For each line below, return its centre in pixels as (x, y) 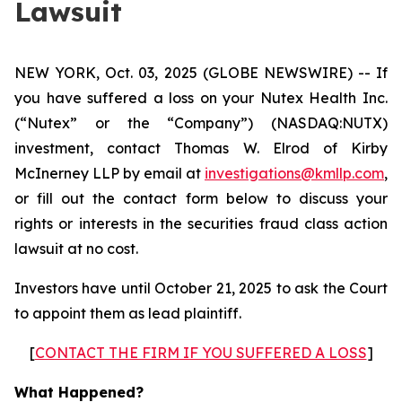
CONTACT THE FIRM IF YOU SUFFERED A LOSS (201, 353)
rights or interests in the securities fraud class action (201, 223)
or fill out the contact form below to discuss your (201, 198)
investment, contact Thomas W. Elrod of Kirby (201, 148)
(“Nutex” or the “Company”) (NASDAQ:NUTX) (201, 123)
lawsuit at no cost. (76, 249)
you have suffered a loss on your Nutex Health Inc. (201, 98)
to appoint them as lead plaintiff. (128, 313)
